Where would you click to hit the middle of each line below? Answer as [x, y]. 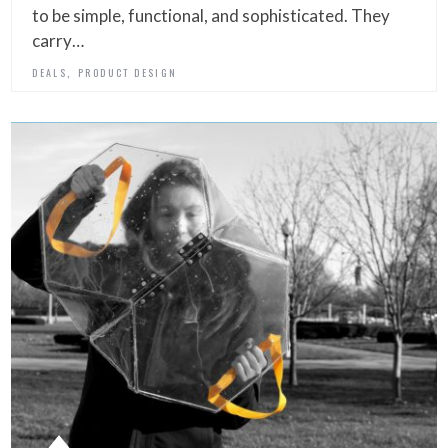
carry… [58, 41]
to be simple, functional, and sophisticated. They [211, 16]
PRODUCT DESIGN [128, 73]
